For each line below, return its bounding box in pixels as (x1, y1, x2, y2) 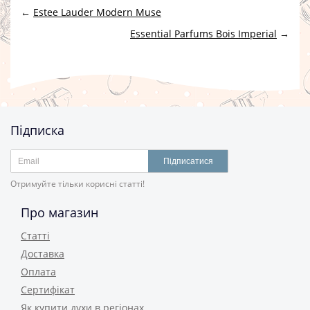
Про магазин (21, 204, 98, 221)
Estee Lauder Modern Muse (33, 5, 161, 19)
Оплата (21, 265, 56, 278)
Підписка (10, 122, 64, 138)
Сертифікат (21, 283, 75, 296)
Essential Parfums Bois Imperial (130, 26, 277, 40)
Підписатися (163, 156, 213, 166)
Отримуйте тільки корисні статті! (10, 178, 145, 190)
